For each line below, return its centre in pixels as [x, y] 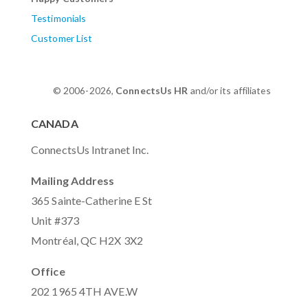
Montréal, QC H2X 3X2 [87, 240]
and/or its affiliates [232, 90]
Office [48, 271]
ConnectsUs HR [152, 90]
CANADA [55, 123]
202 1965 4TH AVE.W [84, 291]
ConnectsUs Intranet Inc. [90, 149]
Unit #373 [55, 220]
